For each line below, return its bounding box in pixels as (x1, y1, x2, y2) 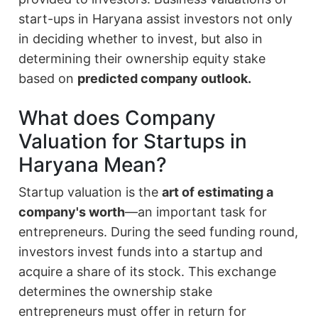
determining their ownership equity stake (18, 51, 266, 67)
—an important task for (125, 204, 268, 220)
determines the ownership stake (18, 284, 213, 300)
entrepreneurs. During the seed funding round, (18, 224, 299, 240)
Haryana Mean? (18, 153, 168, 177)
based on (18, 71, 78, 87)
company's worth (18, 204, 126, 220)
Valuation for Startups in (18, 129, 248, 154)
